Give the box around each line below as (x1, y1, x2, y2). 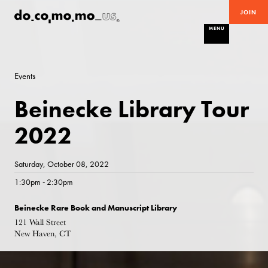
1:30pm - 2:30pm (14, 177, 74, 188)
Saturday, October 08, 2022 (14, 159, 109, 170)
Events (14, 70, 36, 81)
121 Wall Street (14, 217, 66, 227)
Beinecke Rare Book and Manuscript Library (14, 203, 178, 214)
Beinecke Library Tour (14, 95, 249, 124)
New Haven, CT (14, 229, 72, 238)
